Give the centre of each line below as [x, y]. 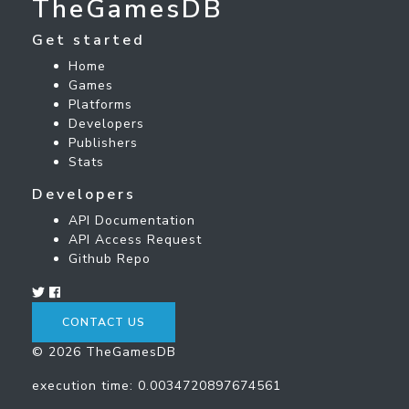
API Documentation [132, 220]
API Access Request [135, 239]
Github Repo [110, 258]
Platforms [100, 104]
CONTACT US [104, 322]
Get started [89, 40]
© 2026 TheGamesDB [104, 351]
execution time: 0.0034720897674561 [157, 385]
